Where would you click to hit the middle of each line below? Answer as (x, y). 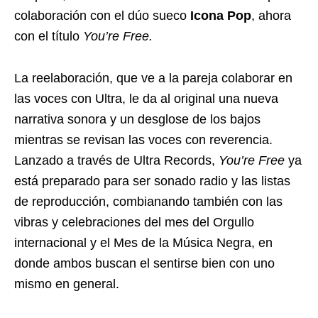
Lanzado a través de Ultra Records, (116, 161)
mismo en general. (67, 284)
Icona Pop (221, 16)
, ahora (271, 16)
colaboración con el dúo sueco (102, 16)
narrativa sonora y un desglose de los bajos (137, 120)
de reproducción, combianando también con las (148, 202)
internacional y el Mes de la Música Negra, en (143, 243)
